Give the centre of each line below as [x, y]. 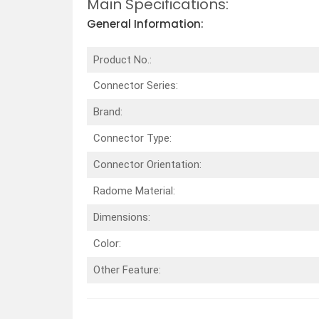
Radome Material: [134, 190]
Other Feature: [128, 270]
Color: [107, 243]
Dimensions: [121, 217]
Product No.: [122, 59]
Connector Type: [132, 138]
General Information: [145, 24]
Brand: [109, 111]
